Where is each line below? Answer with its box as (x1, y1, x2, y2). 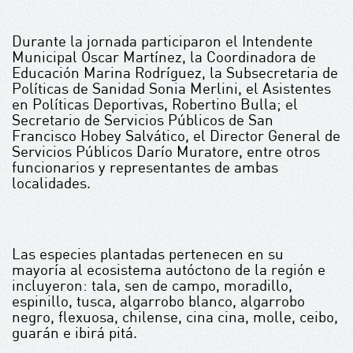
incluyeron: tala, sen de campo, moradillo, (12, 276, 292, 295)
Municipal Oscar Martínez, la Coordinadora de (12, 47, 316, 66)
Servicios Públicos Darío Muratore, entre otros (12, 142, 320, 161)
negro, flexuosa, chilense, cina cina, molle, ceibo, (12, 307, 338, 326)
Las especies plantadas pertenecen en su (12, 244, 284, 263)
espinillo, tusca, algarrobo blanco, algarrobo (12, 292, 305, 310)
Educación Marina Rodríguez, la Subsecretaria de (12, 63, 338, 82)
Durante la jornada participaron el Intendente (12, 32, 313, 50)
